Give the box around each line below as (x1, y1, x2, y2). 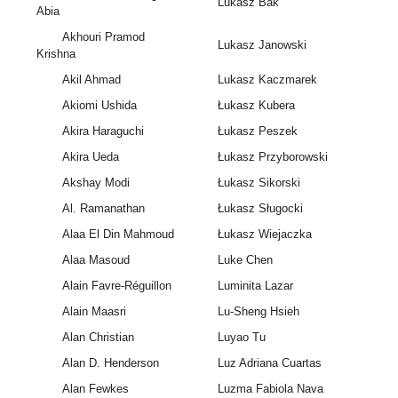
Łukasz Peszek (217, 124, 298, 139)
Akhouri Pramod (61, 30, 145, 44)
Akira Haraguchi (61, 124, 144, 139)
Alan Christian (61, 330, 134, 345)
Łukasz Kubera (217, 99, 295, 113)
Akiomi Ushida (61, 99, 137, 113)
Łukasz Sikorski (217, 176, 300, 190)
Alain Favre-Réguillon (61, 279, 171, 293)
